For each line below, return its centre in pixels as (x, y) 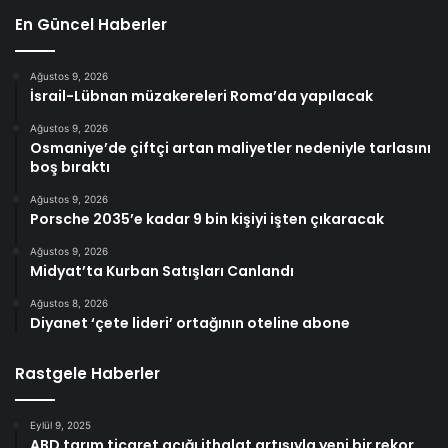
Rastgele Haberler (87, 374)
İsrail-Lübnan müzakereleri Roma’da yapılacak (201, 96)
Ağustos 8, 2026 (69, 303)
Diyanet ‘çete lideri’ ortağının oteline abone (190, 323)
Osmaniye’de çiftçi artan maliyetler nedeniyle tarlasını (230, 148)
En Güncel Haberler (91, 25)
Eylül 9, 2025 (60, 425)
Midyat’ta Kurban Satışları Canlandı (162, 271)
